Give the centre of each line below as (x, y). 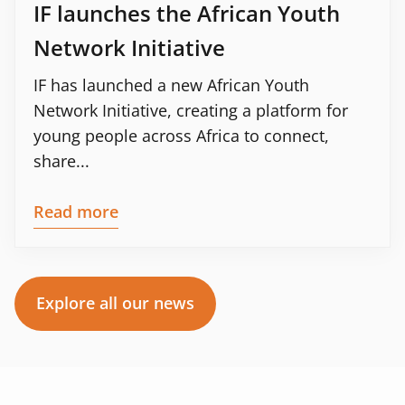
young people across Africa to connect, (181, 135)
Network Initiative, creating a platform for (191, 110)
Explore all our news (115, 302)
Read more (76, 211)
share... (61, 160)
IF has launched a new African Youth (171, 85)
